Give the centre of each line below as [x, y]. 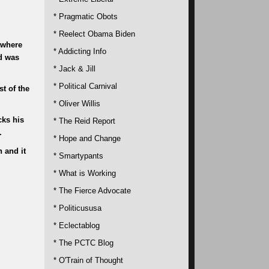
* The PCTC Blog [83, 243]
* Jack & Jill [74, 68]
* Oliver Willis [77, 103]
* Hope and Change [87, 138]
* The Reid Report [84, 121]
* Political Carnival [85, 86]
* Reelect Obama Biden [94, 34]
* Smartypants [78, 156]
